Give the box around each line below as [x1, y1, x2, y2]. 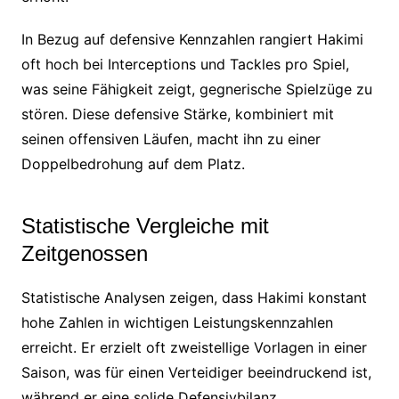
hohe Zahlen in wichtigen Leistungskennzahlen [20, 313, 333, 332]
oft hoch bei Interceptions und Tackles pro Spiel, [20, 55, 349, 74]
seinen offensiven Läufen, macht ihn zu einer [20, 130, 321, 149]
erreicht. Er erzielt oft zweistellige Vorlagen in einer [20, 338, 367, 357]
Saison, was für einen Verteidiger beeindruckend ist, [20, 363, 371, 382]
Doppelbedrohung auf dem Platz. [20, 155, 245, 174]
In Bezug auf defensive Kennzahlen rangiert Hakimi [20, 30, 363, 49]
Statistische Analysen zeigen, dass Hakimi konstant [20, 289, 367, 307]
